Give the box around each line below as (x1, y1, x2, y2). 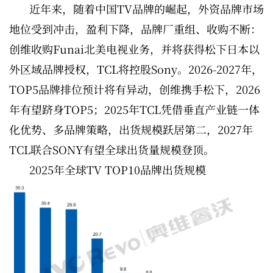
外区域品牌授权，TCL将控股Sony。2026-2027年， (9, 60, 263, 77)
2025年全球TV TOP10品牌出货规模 (29, 161, 206, 177)
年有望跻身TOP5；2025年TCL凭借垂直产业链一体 (9, 101, 260, 117)
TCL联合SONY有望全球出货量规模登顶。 (9, 141, 214, 157)
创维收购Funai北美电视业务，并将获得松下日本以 (9, 40, 260, 57)
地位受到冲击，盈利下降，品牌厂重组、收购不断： (9, 20, 261, 37)
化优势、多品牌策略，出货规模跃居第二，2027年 (9, 121, 253, 137)
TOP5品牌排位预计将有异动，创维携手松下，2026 (9, 80, 260, 97)
